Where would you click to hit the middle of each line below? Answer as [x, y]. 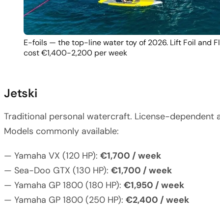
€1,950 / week [154, 185]
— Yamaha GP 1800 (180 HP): [64, 185]
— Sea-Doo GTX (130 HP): [57, 170]
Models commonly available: [61, 131]
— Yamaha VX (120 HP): [52, 155]
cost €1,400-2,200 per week [75, 53]
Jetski [21, 93]
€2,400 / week [157, 200]
